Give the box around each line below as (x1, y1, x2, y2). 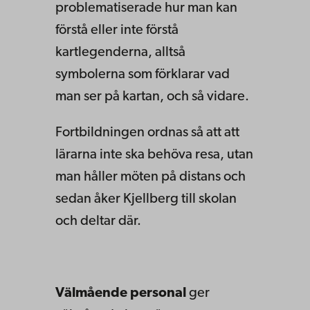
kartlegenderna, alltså (55, 45, 185, 60)
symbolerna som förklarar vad (55, 67, 230, 82)
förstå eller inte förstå (55, 23, 179, 37)
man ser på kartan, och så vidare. (55, 89, 249, 104)
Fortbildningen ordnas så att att (55, 125, 239, 140)
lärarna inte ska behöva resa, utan (55, 147, 253, 162)
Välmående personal (55, 286, 186, 300)
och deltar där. (55, 214, 141, 228)
